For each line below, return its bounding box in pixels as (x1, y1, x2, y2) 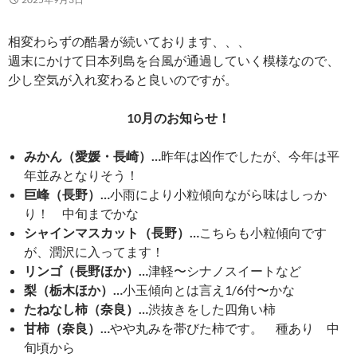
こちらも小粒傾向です (199, 224, 327, 240)
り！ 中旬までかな (24, 205, 139, 221)
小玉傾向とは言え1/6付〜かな (123, 281, 295, 297)
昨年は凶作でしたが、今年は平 (161, 147, 339, 163)
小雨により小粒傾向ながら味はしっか (110, 186, 327, 202)
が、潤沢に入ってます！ (24, 243, 164, 259)
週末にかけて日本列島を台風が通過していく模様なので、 (8, 52, 339, 68)
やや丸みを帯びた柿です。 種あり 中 (110, 320, 339, 335)
